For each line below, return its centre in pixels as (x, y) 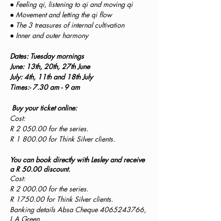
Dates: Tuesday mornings (48, 56)
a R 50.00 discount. (40, 169)
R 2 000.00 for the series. (50, 189)
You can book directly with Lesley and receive (77, 160)
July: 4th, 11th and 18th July (52, 77)
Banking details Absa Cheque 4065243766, (78, 209)
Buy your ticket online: (44, 108)
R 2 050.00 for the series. (50, 129)
